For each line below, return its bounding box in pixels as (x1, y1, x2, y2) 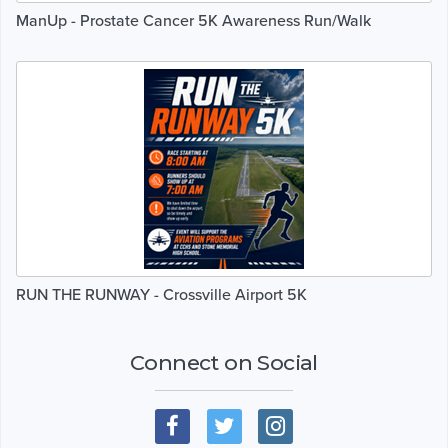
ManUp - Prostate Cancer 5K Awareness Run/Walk (16, 10, 371, 31)
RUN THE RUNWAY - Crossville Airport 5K (16, 284, 307, 305)
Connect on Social (130, 349, 318, 375)
